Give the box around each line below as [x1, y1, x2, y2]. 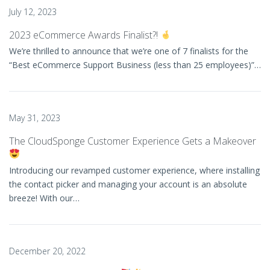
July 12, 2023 [9, 5, 57, 17]
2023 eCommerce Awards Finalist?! [9, 28, 160, 42]
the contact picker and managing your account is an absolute [9, 178, 247, 190]
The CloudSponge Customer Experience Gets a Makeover [9, 134, 256, 148]
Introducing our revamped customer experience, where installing [9, 164, 260, 176]
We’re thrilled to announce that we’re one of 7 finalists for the [9, 45, 248, 57]
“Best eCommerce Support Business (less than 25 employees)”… [9, 58, 261, 71]
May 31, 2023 [9, 111, 60, 124]
